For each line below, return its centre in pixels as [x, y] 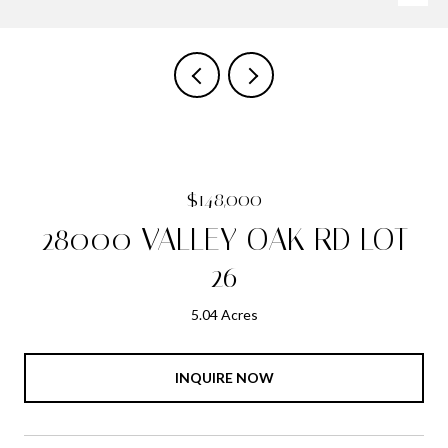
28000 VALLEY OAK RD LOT [224, 239]
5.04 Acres [224, 314]
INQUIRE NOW [224, 377]
